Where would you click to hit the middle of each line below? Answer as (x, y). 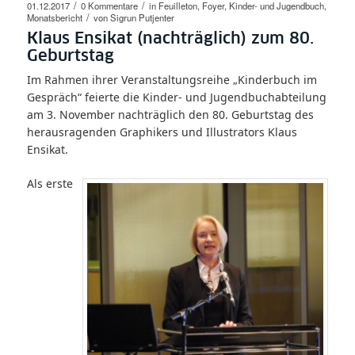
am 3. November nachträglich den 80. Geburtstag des (170, 114)
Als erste (50, 183)
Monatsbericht (54, 17)
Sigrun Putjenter (142, 17)
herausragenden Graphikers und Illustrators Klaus (162, 132)
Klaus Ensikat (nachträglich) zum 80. (170, 38)
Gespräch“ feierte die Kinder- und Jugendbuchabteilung (176, 97)
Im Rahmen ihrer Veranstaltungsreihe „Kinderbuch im (172, 79)
